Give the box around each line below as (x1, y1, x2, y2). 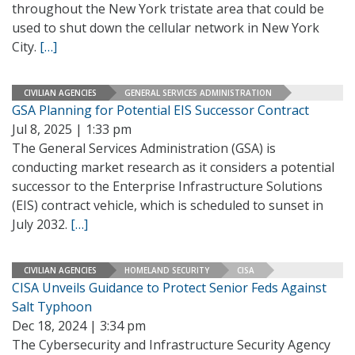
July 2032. (12, 216, 71, 233)
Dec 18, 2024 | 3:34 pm (12, 317, 146, 334)
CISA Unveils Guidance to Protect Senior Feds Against (12, 279, 326, 296)
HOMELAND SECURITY (124, 264, 209, 276)
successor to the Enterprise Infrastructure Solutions (12, 177, 323, 195)
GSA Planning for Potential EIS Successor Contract (12, 101, 309, 119)
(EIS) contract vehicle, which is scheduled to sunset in (12, 197, 323, 214)
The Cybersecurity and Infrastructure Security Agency (12, 336, 330, 353)
